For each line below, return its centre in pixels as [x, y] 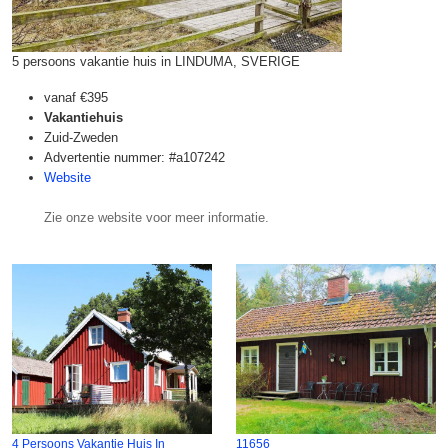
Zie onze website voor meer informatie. [156, 217]
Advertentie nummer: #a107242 [134, 157]
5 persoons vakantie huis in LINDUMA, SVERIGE [156, 61]
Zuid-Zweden [81, 137]
